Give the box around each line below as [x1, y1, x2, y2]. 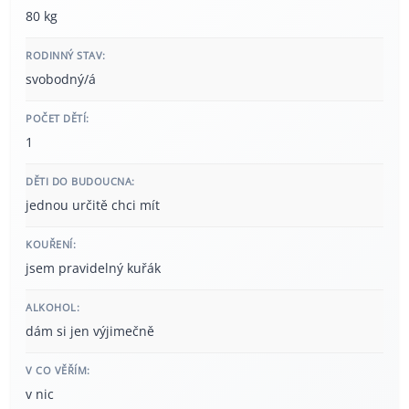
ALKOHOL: [26, 299, 79, 314]
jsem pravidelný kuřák [26, 258, 161, 277]
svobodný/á [26, 69, 96, 88]
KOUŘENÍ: [26, 236, 76, 251]
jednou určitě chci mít [26, 195, 160, 214]
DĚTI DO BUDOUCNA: [26, 173, 135, 188]
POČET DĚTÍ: [26, 110, 89, 125]
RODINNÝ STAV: [26, 47, 106, 62]
